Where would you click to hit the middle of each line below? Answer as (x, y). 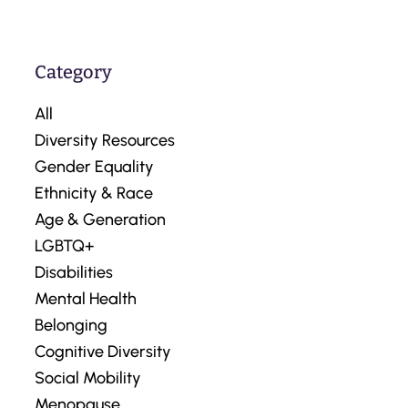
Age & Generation (100, 220)
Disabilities (74, 273)
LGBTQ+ (64, 246)
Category (73, 72)
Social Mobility (88, 378)
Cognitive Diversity (103, 352)
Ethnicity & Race (94, 194)
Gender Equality (94, 167)
